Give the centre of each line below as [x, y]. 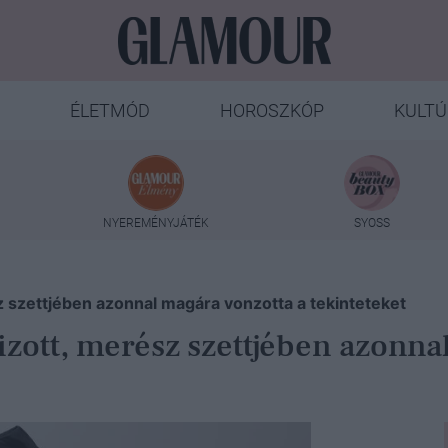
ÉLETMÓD [109, 110]
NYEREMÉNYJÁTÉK [155, 222]
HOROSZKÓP [271, 110]
